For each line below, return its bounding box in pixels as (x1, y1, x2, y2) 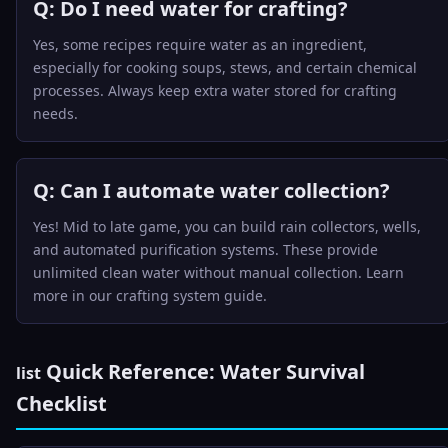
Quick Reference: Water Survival (41, 358, 365, 385)
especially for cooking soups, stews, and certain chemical (33, 58, 417, 77)
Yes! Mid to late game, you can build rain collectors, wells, (33, 217, 421, 236)
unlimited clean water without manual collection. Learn (33, 263, 404, 282)
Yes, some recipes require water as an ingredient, (33, 35, 367, 54)
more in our (33, 286, 112, 305)
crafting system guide (112, 286, 263, 305)
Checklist (16, 390, 107, 417)
